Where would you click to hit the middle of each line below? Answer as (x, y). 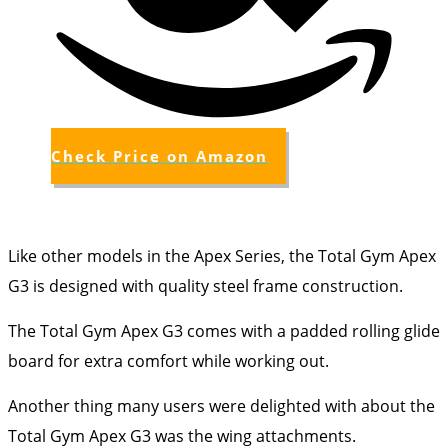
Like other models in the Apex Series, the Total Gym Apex (222, 255)
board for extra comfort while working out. (168, 360)
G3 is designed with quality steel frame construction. (209, 285)
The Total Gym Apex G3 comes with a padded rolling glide (224, 330)
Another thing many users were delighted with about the (221, 405)
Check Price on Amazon (160, 155)
